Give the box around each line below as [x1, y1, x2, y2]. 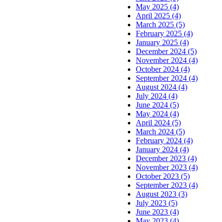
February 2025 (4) [136, 29, 193, 38]
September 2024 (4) [136, 73, 198, 82]
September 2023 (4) [136, 180, 198, 189]
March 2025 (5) [136, 20, 185, 29]
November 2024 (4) [136, 55, 198, 64]
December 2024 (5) [136, 47, 197, 55]
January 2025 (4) [136, 38, 189, 47]
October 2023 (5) [136, 171, 190, 180]
